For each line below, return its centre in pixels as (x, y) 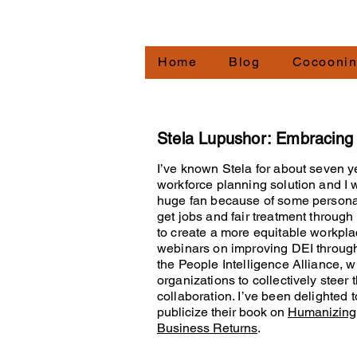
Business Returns (207, 328)
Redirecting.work (189, 24)
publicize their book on (222, 312)
